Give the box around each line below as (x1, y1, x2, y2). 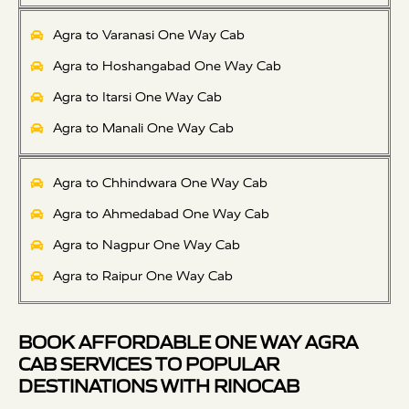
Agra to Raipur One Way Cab (52, 268, 233, 285)
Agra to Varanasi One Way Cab (52, 27, 245, 44)
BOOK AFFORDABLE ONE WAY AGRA (18, 331, 358, 354)
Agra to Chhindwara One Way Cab (52, 175, 267, 192)
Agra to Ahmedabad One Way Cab (52, 206, 269, 223)
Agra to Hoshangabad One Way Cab (52, 58, 281, 75)
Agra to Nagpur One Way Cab (52, 237, 240, 254)
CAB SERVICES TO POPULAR (18, 353, 279, 376)
